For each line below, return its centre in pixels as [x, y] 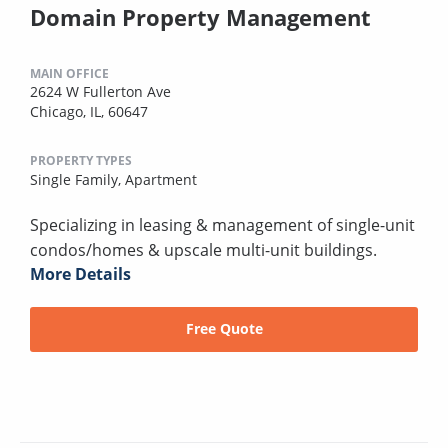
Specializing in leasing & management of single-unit [222, 224]
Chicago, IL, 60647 [89, 111]
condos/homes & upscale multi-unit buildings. [203, 249]
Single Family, [77, 179]
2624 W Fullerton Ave [100, 91]
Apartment [161, 179]
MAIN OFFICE [69, 73]
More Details [80, 273]
